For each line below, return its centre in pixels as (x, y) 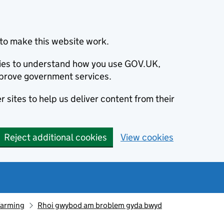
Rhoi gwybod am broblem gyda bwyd (99, 205)
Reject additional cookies (55, 137)
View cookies (147, 137)
